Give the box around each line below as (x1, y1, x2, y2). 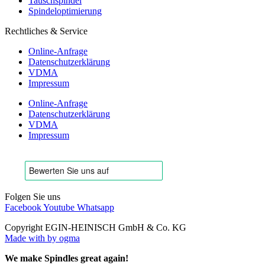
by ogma (47, 232, 80, 243)
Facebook (5, 202, 41, 212)
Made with (5, 232, 47, 243)
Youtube (43, 202, 75, 212)
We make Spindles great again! (5, 253, 128, 263)
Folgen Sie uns (5, 191, 60, 202)
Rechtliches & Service (5, 25, 88, 36)
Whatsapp (77, 202, 114, 212)
